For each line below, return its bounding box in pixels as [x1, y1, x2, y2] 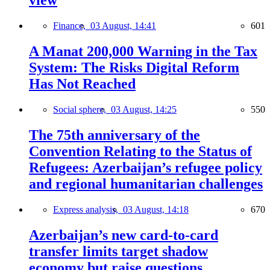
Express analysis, [53, 204, 123, 215]
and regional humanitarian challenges [29, 176, 263, 192]
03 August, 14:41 [90, 20, 156, 31]
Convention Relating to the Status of [29, 143, 252, 159]
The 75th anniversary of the [29, 127, 200, 143]
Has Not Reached [29, 76, 136, 92]
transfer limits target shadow [29, 243, 208, 259]
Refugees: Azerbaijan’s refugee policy [29, 160, 262, 175]
